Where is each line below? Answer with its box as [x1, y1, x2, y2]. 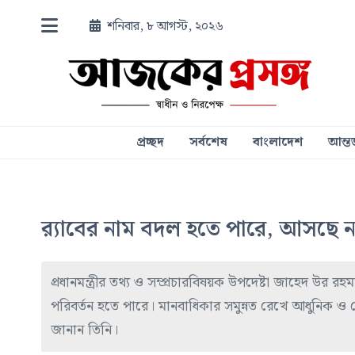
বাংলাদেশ [252, 132, 303, 152]
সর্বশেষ [189, 132, 227, 152]
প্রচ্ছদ [136, 132, 164, 152]
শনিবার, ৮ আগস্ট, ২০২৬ [107, 17, 223, 36]
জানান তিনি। [51, 318, 118, 342]
